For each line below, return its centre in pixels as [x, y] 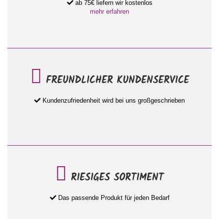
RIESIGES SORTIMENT [115, 178]
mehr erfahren [109, 12]
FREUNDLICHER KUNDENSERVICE [115, 81]
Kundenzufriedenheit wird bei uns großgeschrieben [113, 101]
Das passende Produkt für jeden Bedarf [113, 198]
